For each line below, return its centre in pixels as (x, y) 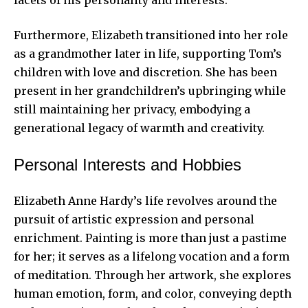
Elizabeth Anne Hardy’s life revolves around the (145, 201)
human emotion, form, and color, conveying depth (153, 294)
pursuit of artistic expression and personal (134, 220)
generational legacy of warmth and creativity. (139, 128)
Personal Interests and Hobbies (128, 165)
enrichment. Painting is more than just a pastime (150, 238)
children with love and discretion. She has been (145, 73)
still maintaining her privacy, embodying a (132, 110)
